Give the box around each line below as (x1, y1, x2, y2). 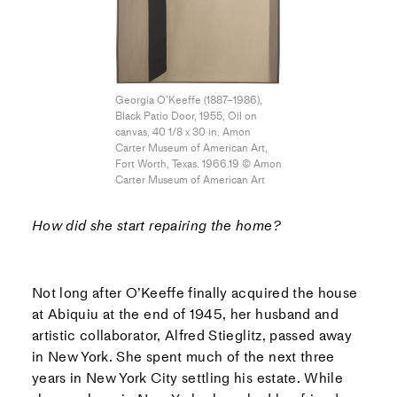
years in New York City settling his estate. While (31, 369, 344, 386)
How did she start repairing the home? (31, 216, 281, 234)
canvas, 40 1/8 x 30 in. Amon (114, 125, 251, 138)
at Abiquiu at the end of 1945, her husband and (31, 305, 339, 323)
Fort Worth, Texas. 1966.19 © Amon (114, 157, 282, 170)
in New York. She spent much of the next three (31, 347, 335, 365)
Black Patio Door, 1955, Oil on (114, 109, 257, 122)
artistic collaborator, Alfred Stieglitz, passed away (31, 326, 353, 344)
